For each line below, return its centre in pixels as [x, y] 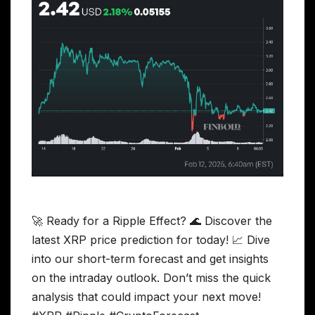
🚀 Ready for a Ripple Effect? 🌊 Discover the [152, 220]
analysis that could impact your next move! [146, 296]
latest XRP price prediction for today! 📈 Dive [151, 239]
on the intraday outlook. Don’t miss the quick [151, 277]
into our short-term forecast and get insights [150, 258]
